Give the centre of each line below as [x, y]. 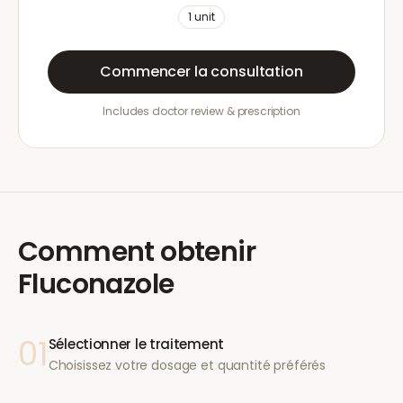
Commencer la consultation [201, 72]
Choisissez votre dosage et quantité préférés [187, 365]
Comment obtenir [137, 252]
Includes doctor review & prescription [201, 111]
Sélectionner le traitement [136, 344]
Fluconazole [96, 284]
